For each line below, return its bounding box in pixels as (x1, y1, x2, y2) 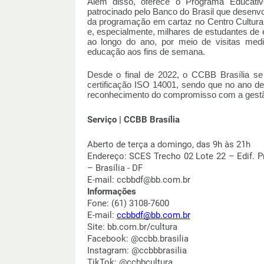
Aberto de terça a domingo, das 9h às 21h (87, 139, 250, 150)
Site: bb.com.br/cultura (87, 222, 180, 233)
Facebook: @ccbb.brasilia (87, 233, 191, 245)
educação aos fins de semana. (87, 47, 209, 57)
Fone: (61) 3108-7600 (87, 198, 169, 209)
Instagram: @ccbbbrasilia (87, 245, 187, 256)
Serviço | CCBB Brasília (87, 114, 180, 126)
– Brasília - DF (87, 163, 143, 174)
